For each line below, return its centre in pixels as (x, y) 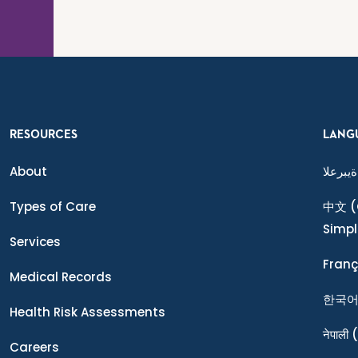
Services (35, 242)
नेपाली (336, 334)
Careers (34, 347)
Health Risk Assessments (88, 312)
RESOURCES (44, 135)
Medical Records (61, 277)
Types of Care (53, 207)
